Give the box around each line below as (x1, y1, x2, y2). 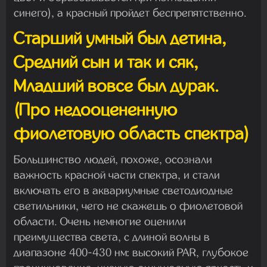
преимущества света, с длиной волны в (14, 229, 210, 244)
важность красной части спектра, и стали (14, 167, 220, 182)
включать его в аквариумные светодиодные (14, 183, 233, 197)
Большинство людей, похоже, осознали (14, 152, 212, 166)
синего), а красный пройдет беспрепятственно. (14, 5, 247, 20)
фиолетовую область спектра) (14, 123, 250, 144)
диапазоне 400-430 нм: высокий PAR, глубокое (14, 245, 249, 259)
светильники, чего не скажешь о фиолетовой (14, 198, 243, 213)
